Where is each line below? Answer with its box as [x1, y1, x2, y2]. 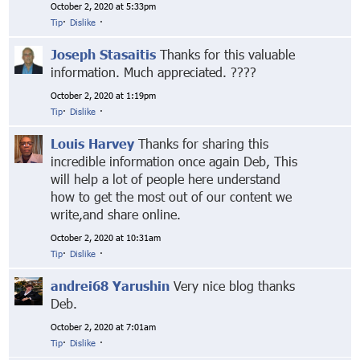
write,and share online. [51, 207, 182, 223]
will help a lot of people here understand [51, 171, 281, 187]
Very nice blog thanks [170, 278, 296, 294]
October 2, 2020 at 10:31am [51, 232, 162, 243]
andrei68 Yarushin [51, 278, 170, 294]
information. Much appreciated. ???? [51, 64, 257, 80]
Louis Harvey [51, 136, 135, 152]
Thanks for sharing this [134, 136, 269, 152]
